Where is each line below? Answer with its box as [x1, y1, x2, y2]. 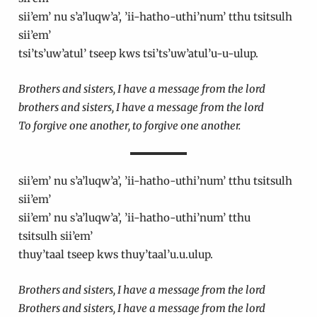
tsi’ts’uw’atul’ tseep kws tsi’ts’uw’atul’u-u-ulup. [18, 47, 261, 61]
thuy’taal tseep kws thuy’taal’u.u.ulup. [18, 248, 216, 262]
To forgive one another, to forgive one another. [18, 119, 243, 133]
